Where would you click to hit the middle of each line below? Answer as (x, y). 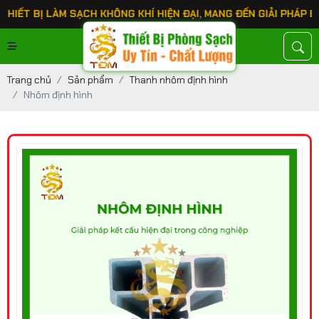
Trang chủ (29, 80)
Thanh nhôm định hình (179, 80)
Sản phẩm (90, 80)
